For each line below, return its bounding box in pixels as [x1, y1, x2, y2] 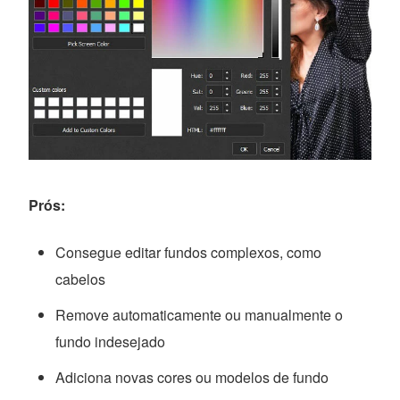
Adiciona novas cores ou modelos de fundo [55, 366, 329, 387]
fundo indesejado [55, 330, 166, 352]
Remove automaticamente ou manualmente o [55, 304, 344, 325]
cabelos [55, 268, 106, 289]
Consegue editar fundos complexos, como [55, 241, 322, 262]
